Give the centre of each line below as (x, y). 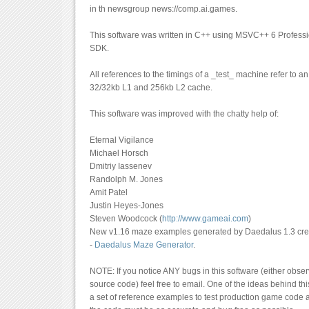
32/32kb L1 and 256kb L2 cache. (151, 88)
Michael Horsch (119, 153)
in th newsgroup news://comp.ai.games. (163, 9)
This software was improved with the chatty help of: (184, 114)
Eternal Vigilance (122, 140)
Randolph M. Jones (126, 180)
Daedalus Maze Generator (144, 245)
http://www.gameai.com (205, 219)
